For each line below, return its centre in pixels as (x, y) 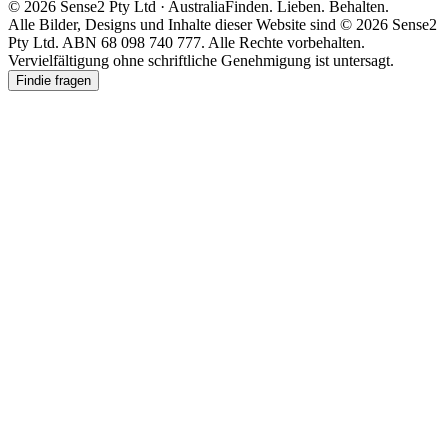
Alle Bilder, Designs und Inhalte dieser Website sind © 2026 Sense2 (222, 24)
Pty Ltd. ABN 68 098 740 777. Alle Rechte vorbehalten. (186, 42)
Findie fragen (53, 80)
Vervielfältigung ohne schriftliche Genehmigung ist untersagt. (201, 60)
